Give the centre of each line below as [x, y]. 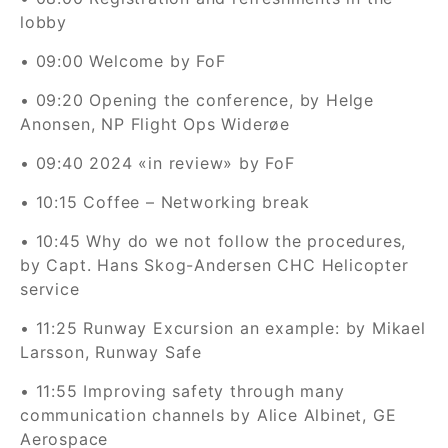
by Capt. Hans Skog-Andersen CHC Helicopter [214, 265]
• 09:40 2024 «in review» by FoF [157, 163]
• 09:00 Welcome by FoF [123, 61]
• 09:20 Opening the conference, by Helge [197, 100]
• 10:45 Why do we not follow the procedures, [213, 241]
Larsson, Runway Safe [111, 352]
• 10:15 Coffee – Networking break [165, 202]
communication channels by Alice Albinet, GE [208, 415]
